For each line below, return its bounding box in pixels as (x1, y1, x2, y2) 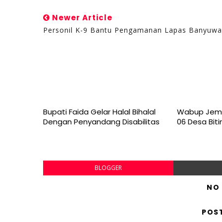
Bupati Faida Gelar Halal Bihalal (43, 107, 156, 117)
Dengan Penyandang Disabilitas (43, 116, 160, 127)
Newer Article (50, 12, 112, 23)
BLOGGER (94, 164, 122, 172)
